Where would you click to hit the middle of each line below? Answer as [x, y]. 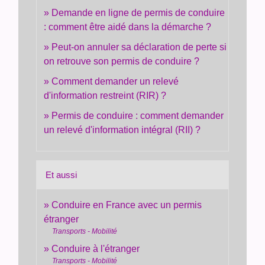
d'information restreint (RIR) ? [105, 95]
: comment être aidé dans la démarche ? [128, 27]
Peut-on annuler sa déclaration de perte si [139, 47]
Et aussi [62, 174]
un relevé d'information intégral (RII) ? [122, 130]
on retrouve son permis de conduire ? [122, 61]
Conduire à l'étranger [96, 248]
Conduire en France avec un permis [127, 205]
